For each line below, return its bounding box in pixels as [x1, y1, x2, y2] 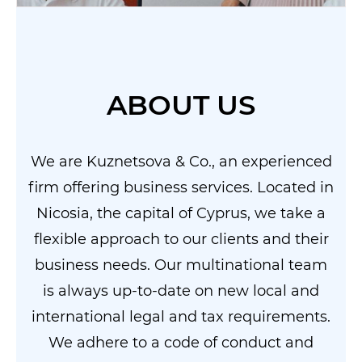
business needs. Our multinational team [35, 256, 327, 275]
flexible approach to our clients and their [33, 230, 329, 249]
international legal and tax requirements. [32, 308, 330, 326]
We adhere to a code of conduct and [48, 334, 314, 352]
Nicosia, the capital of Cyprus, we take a [36, 204, 326, 223]
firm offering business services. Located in [28, 179, 334, 197]
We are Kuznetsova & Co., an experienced [30, 153, 332, 171]
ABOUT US [107, 88, 255, 123]
